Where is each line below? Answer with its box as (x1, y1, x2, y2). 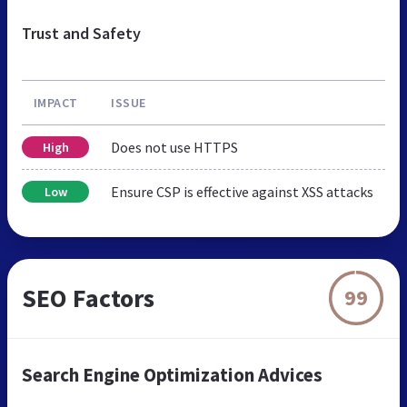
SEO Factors (22, 281, 154, 314)
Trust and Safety (22, 22, 141, 44)
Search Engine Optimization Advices (22, 362, 323, 387)
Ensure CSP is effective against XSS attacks (111, 182, 373, 201)
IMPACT (33, 94, 78, 111)
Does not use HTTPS (111, 137, 238, 156)
